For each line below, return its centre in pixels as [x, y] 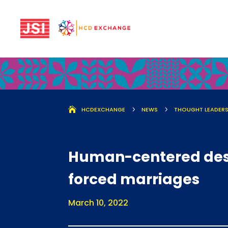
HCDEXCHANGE [104, 110]
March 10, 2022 [98, 203]
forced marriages [134, 180]
